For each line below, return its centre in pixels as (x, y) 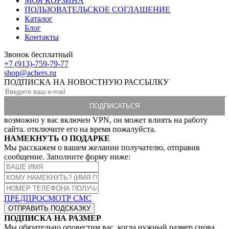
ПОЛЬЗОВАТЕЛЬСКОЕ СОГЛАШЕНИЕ (97, 9)
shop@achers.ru (30, 73)
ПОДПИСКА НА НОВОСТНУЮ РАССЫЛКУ (86, 82)
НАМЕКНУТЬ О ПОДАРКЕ (57, 138)
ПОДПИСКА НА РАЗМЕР (53, 218)
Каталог (39, 18)
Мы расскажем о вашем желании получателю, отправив (102, 147)
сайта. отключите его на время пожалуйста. (80, 129)
